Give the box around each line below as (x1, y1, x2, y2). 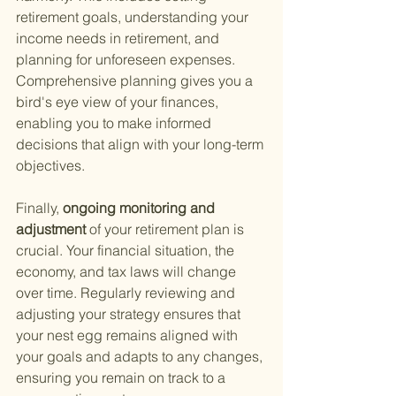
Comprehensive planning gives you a (16, 72, 256, 90)
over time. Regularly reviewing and (16, 284, 239, 302)
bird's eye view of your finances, (16, 93, 222, 111)
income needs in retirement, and (16, 29, 223, 48)
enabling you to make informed (16, 114, 215, 133)
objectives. (16, 156, 85, 175)
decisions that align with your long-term (16, 135, 267, 154)
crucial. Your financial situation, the (16, 241, 238, 260)
